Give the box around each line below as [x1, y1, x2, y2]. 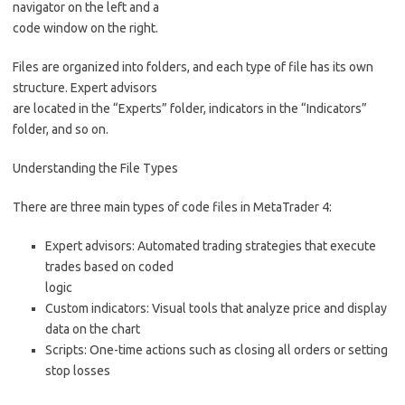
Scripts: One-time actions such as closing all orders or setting [45, 343, 388, 358]
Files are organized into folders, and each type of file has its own [13, 60, 373, 75]
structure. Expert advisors [13, 80, 157, 96]
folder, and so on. [13, 122, 108, 137]
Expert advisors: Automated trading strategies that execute [45, 239, 376, 254]
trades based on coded [45, 259, 174, 275]
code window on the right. [13, 21, 158, 36]
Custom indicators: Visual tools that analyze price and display [45, 301, 387, 316]
